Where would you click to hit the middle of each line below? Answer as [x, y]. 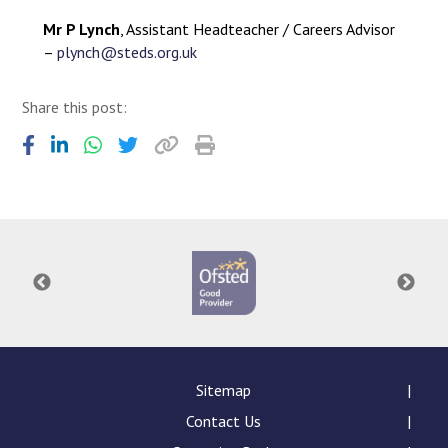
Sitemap [224, 390]
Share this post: [75, 107]
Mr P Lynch [81, 29]
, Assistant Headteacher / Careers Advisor [259, 29]
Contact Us [224, 421]
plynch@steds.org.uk [126, 52]
